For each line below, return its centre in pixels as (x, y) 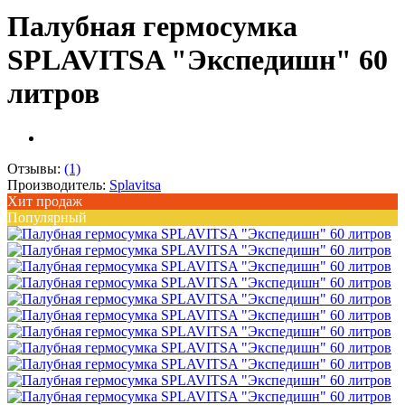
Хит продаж (45, 201)
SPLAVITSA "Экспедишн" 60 (198, 60)
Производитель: (58, 184)
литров (53, 94)
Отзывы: (36, 168)
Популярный (47, 217)
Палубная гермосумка (152, 27)
